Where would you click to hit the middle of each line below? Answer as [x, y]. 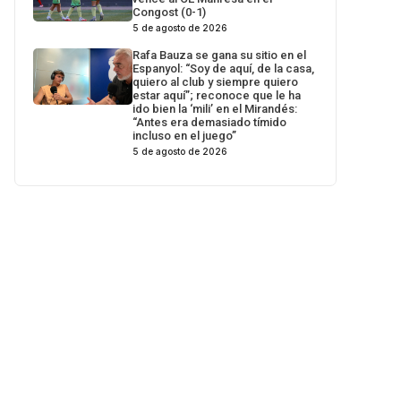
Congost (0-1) [170, 13]
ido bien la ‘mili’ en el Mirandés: [215, 109]
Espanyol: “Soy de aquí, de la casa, [224, 69]
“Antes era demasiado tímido [210, 123]
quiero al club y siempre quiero [216, 82]
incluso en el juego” [185, 136]
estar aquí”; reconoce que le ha [217, 96]
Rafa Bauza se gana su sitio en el [220, 55]
